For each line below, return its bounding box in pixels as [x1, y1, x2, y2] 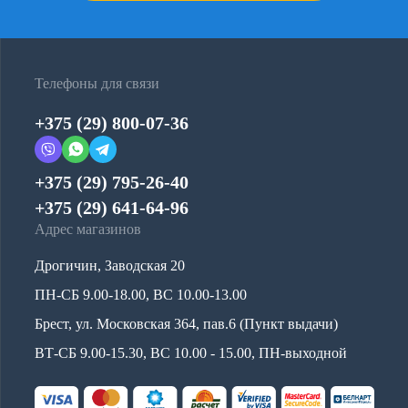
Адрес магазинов [35, 220, 141, 237]
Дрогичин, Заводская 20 [35, 257, 185, 273]
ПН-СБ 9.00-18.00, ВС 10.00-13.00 [35, 286, 247, 302]
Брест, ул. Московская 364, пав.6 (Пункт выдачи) [35, 315, 338, 331]
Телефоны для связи [35, 75, 159, 91]
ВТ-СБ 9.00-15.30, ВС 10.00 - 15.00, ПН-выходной [35, 344, 347, 361]
